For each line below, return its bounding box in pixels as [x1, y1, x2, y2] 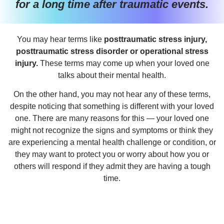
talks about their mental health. [58, 70, 166, 79]
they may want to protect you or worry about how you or [15, 149, 209, 158]
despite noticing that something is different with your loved [10, 101, 214, 110]
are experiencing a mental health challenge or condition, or [8, 137, 216, 146]
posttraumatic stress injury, [104, 34, 207, 43]
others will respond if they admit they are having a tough [13, 161, 210, 170]
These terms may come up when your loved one [37, 58, 209, 67]
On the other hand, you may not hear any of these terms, [13, 89, 210, 98]
